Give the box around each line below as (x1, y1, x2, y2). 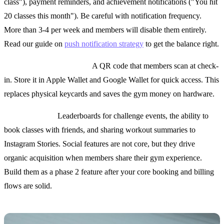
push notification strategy (64, 39, 143, 48)
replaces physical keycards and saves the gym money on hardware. (4, 89, 214, 98)
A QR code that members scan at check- (90, 61, 218, 70)
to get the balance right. (143, 39, 219, 48)
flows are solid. (4, 181, 52, 190)
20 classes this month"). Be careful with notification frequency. (4, 11, 201, 20)
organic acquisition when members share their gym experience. (4, 153, 202, 162)
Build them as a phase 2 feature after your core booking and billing (4, 167, 214, 176)
